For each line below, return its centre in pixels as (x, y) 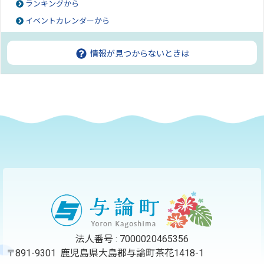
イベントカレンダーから (68, 21)
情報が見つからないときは (139, 54)
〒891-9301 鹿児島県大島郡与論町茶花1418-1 (107, 253)
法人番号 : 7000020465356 (132, 239)
